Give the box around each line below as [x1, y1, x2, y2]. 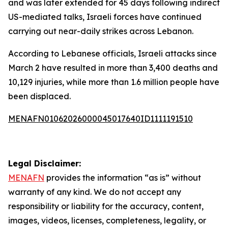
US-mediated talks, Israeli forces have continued [8, 12, 202, 22]
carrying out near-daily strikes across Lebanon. [8, 26, 193, 36]
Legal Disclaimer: [8, 158, 81, 168]
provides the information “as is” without [44, 173, 201, 183]
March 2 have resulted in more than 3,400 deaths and [8, 63, 218, 73]
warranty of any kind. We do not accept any [8, 187, 181, 197]
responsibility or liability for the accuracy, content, [8, 201, 204, 211]
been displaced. [8, 91, 71, 101]
